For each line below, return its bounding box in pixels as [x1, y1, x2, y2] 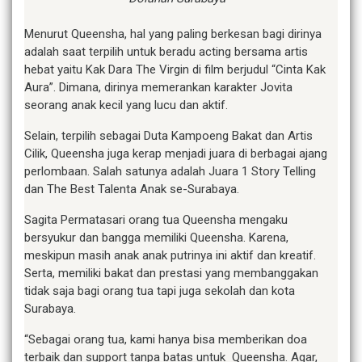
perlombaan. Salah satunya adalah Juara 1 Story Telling [24, 164, 316, 179]
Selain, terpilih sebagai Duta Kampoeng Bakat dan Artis [24, 128, 313, 144]
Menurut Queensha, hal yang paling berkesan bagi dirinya [24, 27, 322, 42]
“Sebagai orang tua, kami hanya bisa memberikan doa [24, 332, 307, 347]
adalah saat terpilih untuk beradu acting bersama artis [24, 44, 308, 60]
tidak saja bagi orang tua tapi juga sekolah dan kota [24, 284, 295, 299]
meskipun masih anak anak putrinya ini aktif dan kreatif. [24, 248, 316, 263]
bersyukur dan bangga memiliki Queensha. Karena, [24, 230, 288, 246]
